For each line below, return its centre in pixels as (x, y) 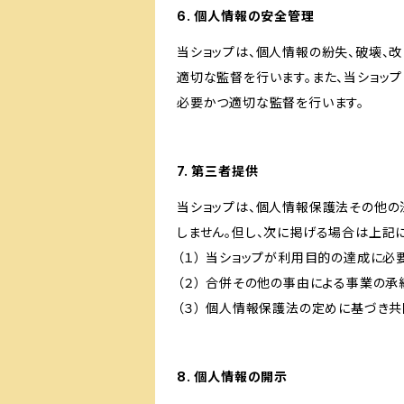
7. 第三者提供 (218, 171)
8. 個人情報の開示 (233, 376)
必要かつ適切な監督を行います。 (271, 102)
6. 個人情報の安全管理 (246, 16)
